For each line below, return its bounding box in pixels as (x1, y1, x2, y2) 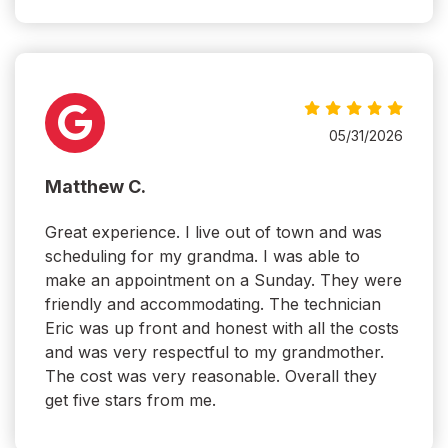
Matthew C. (45, 176, 146, 198)
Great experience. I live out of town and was (45, 222, 382, 243)
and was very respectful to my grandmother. (45, 342, 384, 363)
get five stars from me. (45, 390, 216, 411)
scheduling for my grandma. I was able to (45, 246, 360, 267)
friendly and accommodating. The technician (45, 294, 381, 315)
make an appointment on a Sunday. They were (45, 270, 402, 291)
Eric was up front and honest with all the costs (45, 318, 399, 339)
